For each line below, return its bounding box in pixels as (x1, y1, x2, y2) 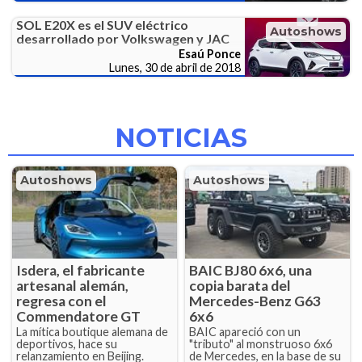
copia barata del (189, 277, 291, 295)
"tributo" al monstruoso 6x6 (189, 337, 332, 351)
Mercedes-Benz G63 (189, 293, 321, 310)
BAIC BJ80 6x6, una (189, 262, 312, 280)
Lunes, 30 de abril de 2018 (109, 61, 241, 75)
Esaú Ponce (179, 47, 241, 61)
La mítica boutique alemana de (16, 325, 168, 339)
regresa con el (16, 293, 107, 310)
